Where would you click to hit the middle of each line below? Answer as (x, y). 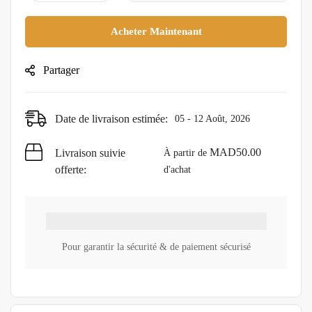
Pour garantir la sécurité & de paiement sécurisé (156, 247)
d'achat (177, 169)
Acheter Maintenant (156, 31)
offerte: (71, 169)
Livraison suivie (90, 153)
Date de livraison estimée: (111, 118)
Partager (61, 70)
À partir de (186, 153)
